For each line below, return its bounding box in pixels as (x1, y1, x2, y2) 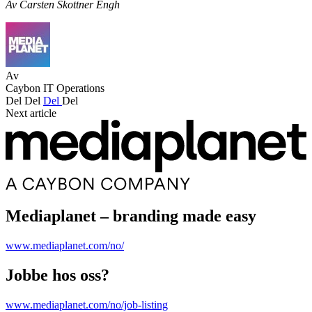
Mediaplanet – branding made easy (6, 207, 256, 226)
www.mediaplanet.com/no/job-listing (6, 298, 168, 311)
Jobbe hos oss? (6, 266, 109, 284)
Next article (6, 107, 56, 119)
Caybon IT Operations (6, 82, 104, 94)
